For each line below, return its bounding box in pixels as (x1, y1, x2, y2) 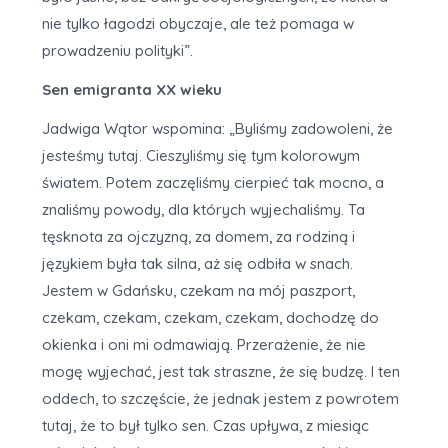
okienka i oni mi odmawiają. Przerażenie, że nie (42, 334, 366, 354)
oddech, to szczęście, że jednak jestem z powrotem (42, 388, 399, 408)
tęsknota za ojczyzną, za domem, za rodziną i (42, 226, 355, 246)
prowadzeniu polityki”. (42, 40, 193, 60)
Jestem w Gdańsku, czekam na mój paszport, (42, 280, 355, 300)
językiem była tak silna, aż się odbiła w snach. (42, 253, 353, 273)
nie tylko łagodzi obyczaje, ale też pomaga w (42, 13, 354, 33)
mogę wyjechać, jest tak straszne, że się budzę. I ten (42, 361, 400, 381)
